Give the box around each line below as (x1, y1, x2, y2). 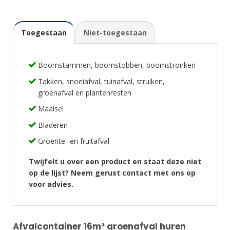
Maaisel (38, 104, 64, 114)
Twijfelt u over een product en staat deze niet (29, 157, 201, 167)
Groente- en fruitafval (38, 136, 110, 146)
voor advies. (29, 179, 73, 189)
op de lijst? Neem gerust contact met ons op (29, 168, 196, 178)
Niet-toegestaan (84, 28, 147, 38)
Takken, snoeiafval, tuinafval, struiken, (38, 76, 165, 86)
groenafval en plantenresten (38, 87, 132, 98)
